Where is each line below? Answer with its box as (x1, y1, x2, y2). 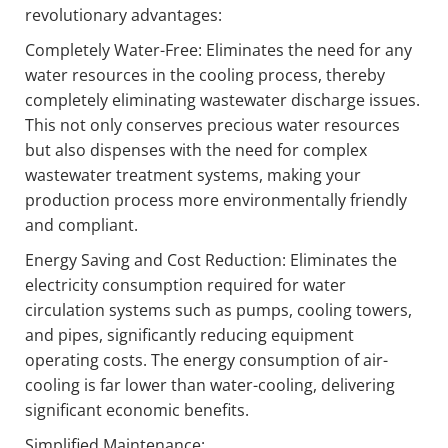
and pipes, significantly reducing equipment (25, 324, 354, 347)
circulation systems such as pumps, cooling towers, (25, 299, 412, 322)
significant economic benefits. (25, 399, 249, 422)
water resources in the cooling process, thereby (25, 64, 385, 87)
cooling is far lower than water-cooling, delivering (25, 374, 395, 397)
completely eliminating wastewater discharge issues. (25, 89, 420, 112)
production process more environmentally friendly (25, 189, 407, 212)
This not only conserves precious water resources (25, 114, 400, 137)
